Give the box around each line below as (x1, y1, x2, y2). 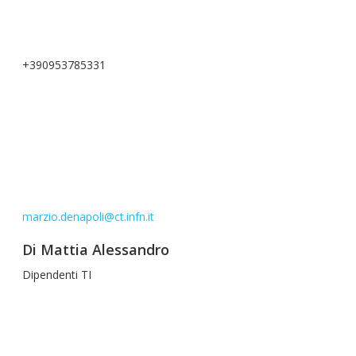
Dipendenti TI (22, 267, 91, 282)
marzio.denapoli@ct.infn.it (22, 209, 154, 224)
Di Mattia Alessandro (22, 240, 169, 259)
